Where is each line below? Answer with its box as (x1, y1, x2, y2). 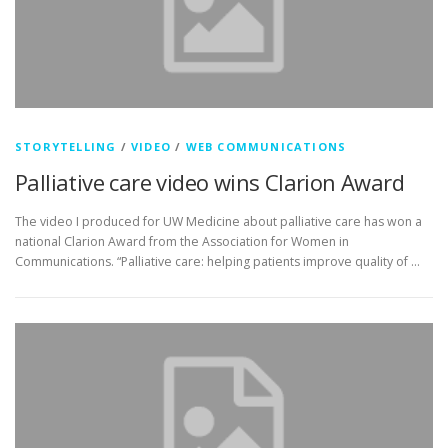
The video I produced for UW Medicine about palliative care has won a (15, 212, 422, 230)
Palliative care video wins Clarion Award (15, 166, 404, 197)
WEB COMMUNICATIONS (185, 138, 347, 154)
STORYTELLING (15, 138, 117, 154)
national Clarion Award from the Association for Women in (15, 232, 349, 250)
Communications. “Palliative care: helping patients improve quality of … (15, 252, 420, 270)
